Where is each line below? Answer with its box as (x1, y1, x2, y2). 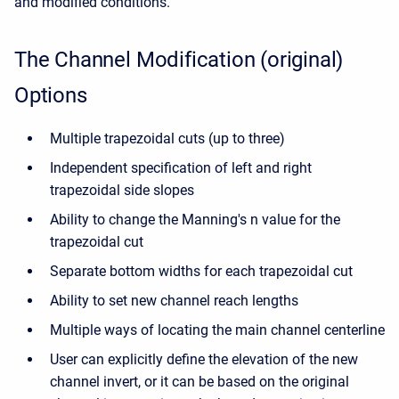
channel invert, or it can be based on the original (50, 373, 349, 390)
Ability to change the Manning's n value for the (50, 211, 340, 228)
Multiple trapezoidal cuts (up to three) (50, 130, 285, 147)
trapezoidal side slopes (50, 182, 194, 199)
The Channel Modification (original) (14, 47, 344, 72)
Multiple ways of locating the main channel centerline (50, 322, 385, 338)
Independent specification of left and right (50, 159, 312, 176)
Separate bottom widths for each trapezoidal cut (50, 263, 353, 280)
